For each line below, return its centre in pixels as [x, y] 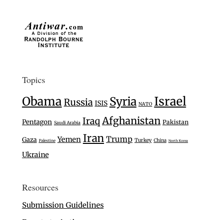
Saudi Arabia [67, 123]
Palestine [47, 141]
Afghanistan [131, 121]
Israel [170, 102]
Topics [33, 80]
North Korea [178, 141]
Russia [78, 103]
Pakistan [175, 122]
